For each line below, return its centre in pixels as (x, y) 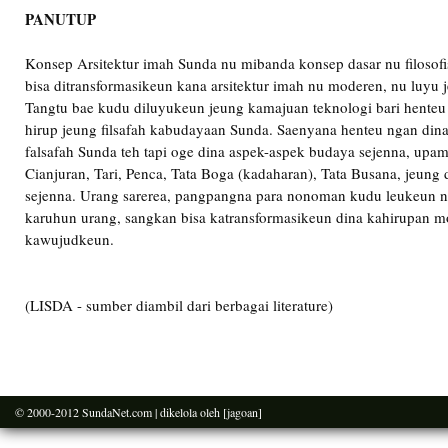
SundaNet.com (117, 412)
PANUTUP (60, 19)
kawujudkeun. (69, 239)
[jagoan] (242, 412)
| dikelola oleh (187, 412)
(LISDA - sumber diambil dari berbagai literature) (179, 305)
